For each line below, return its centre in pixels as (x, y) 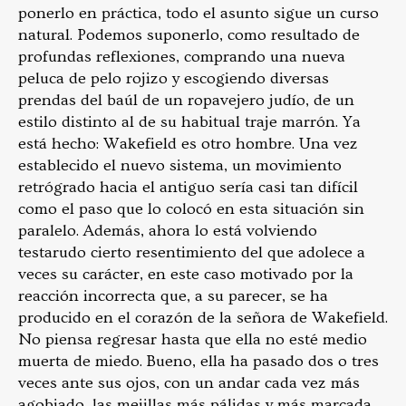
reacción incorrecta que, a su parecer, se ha (173, 295)
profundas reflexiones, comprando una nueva (182, 56)
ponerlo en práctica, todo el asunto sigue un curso (198, 13)
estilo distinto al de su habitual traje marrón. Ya (189, 121)
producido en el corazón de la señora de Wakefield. (203, 317)
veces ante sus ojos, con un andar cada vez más (189, 382)
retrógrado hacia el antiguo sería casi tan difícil (188, 187)
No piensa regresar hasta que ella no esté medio (193, 339)
